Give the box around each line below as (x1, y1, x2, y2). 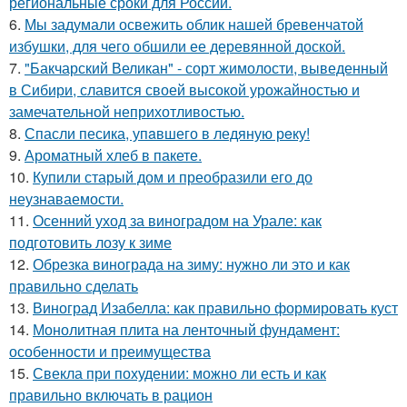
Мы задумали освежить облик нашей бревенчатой (25, 13, 363, 35)
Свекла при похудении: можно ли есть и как (33, 362, 326, 383)
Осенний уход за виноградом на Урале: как (33, 209, 322, 231)
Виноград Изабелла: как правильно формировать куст (33, 296, 398, 318)
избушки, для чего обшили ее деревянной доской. (9, 35, 345, 56)
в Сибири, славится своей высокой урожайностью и (9, 78, 360, 100)
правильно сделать (9, 274, 138, 296)
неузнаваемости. (9, 187, 124, 209)
